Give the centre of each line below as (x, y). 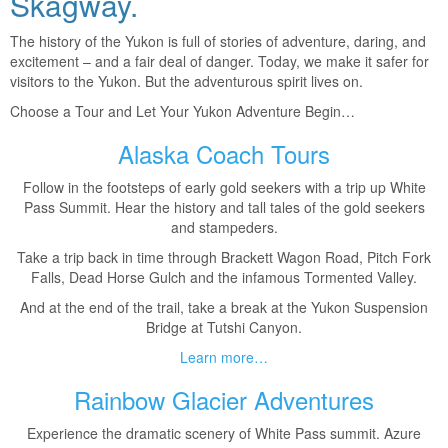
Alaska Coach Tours (224, 153)
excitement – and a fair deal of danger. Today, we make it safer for (219, 61)
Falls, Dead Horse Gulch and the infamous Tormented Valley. (224, 277)
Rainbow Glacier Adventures (224, 399)
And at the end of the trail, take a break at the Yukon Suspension (224, 307)
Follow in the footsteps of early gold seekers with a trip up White (224, 187)
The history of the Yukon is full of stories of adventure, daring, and (218, 41)
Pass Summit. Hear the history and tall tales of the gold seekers (224, 207)
